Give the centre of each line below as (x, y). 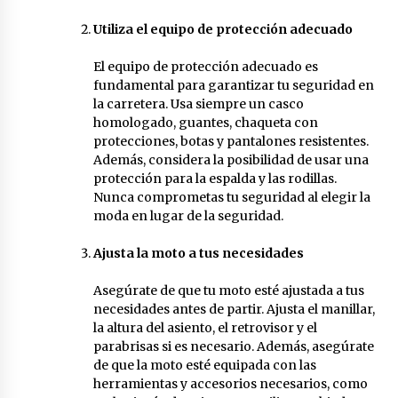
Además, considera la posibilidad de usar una (231, 159)
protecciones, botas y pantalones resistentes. (231, 141)
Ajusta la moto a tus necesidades (198, 253)
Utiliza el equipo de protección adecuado (223, 29)
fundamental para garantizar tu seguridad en (233, 85)
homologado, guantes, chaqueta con (205, 122)
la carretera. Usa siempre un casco (198, 103)
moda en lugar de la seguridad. (188, 215)
